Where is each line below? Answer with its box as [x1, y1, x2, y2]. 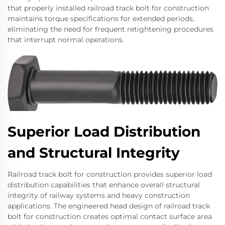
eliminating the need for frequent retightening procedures [8, 25, 213, 34]
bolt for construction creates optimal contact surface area [8, 212, 212, 221]
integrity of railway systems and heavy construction [8, 191, 190, 200]
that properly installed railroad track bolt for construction [8, 4, 209, 13]
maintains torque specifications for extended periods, [8, 14, 194, 24]
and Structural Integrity [8, 144, 180, 162]
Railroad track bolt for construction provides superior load [8, 170, 212, 179]
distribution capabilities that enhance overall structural [8, 180, 200, 190]
